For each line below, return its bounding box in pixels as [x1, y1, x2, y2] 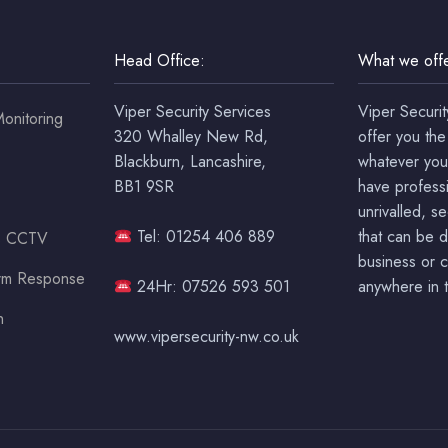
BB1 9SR [114, 175, 174, 199]
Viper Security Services [114, 100, 271, 124]
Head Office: [114, 49, 205, 73]
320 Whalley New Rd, [114, 125, 268, 149]
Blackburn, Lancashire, [114, 150, 266, 174]
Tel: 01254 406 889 [132, 225, 276, 249]
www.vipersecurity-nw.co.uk [114, 325, 299, 349]
